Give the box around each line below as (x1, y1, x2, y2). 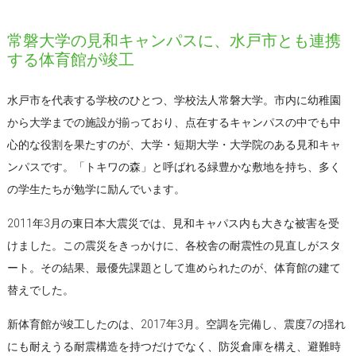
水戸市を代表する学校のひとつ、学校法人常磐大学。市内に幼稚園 (6, 93, 341, 106)
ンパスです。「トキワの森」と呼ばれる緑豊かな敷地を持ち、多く (6, 160, 341, 173)
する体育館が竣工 (6, 49, 134, 69)
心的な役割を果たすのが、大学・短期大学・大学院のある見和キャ (6, 137, 341, 151)
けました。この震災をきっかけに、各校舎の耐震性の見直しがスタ (6, 238, 341, 252)
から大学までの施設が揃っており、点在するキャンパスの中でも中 (6, 115, 341, 129)
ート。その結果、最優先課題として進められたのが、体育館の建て (6, 261, 341, 274)
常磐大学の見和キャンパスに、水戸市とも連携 (6, 30, 341, 50)
